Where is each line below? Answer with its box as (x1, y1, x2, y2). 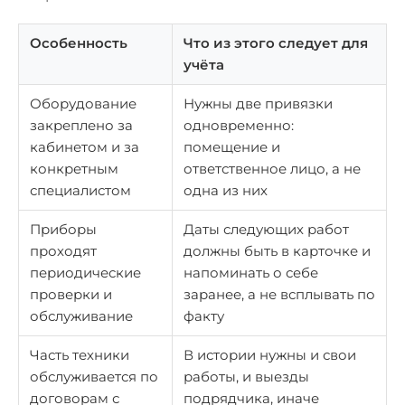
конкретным (30, 160, 118, 177)
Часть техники (30, 346, 129, 363)
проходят (30, 242, 97, 259)
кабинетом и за (30, 138, 139, 155)
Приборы (30, 221, 97, 238)
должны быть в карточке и (184, 242, 371, 259)
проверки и (30, 286, 112, 303)
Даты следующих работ (184, 221, 349, 238)
